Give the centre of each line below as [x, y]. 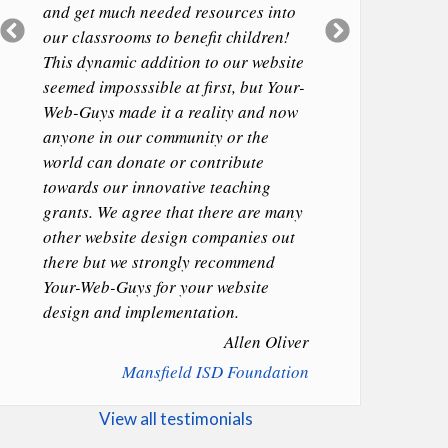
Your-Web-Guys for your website [156, 286]
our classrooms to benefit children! [166, 36]
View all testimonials [176, 418]
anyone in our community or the [156, 136]
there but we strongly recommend [159, 261]
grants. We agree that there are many [173, 211]
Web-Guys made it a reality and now [170, 111]
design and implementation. [141, 311]
